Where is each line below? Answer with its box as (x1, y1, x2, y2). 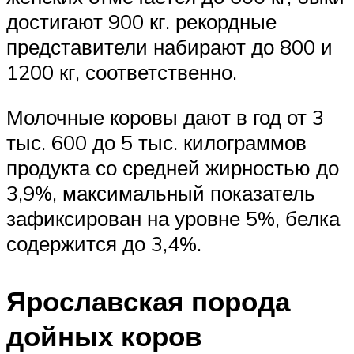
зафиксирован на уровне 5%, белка (6, 205, 340, 232)
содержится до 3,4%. (6, 231, 201, 257)
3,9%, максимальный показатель (6, 180, 315, 206)
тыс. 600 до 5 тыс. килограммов (6, 130, 307, 156)
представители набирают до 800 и (6, 33, 333, 59)
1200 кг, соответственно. (6, 58, 237, 85)
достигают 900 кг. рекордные (6, 8, 277, 34)
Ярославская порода (6, 284, 290, 319)
